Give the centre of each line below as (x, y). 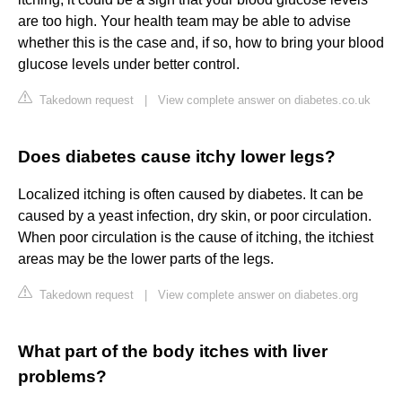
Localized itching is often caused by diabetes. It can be (191, 195)
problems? (62, 377)
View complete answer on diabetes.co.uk (264, 100)
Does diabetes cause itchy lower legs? (177, 157)
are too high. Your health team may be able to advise (184, 22)
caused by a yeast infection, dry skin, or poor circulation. (195, 216)
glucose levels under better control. (129, 65)
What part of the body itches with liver (173, 352)
